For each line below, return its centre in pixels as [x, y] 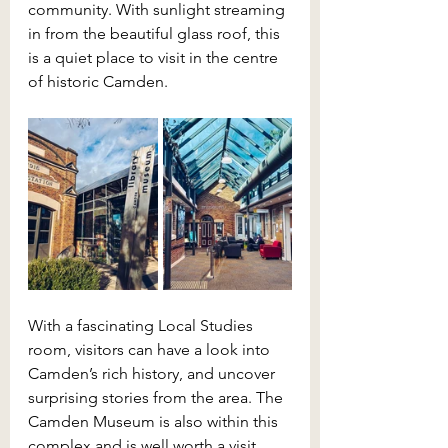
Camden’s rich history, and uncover [153, 373]
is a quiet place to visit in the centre [155, 57]
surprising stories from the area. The [157, 397]
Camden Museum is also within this [155, 421]
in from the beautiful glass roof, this [156, 33]
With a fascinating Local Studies [142, 325]
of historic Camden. [98, 81]
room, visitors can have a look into [151, 349]
